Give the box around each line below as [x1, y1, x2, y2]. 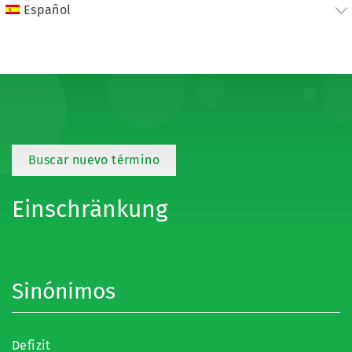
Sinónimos [12, 278, 115, 304]
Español [23, 2, 71, 17]
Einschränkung [12, 195, 168, 223]
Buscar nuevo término [28, 152, 159, 167]
